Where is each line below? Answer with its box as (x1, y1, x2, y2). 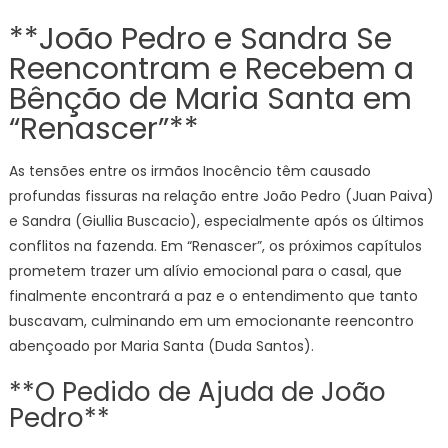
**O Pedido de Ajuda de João (8, 374, 386, 410)
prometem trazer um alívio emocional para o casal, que (8, 261, 402, 281)
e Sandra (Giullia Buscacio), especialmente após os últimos (8, 211, 424, 231)
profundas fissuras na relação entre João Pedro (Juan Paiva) (8, 186, 434, 206)
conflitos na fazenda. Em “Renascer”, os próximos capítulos (8, 236, 422, 256)
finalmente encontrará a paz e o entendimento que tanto (8, 286, 418, 306)
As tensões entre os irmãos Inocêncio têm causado (8, 161, 371, 181)
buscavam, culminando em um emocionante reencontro (8, 311, 414, 331)
